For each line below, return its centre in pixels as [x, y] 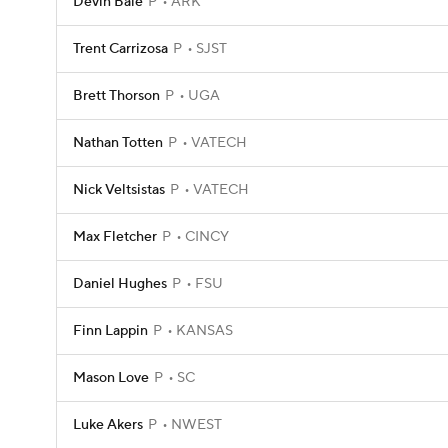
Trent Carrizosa [120, 49]
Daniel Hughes [120, 284]
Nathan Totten [118, 143]
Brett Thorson [116, 96]
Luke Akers [108, 425]
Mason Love [111, 378]
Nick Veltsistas [119, 190]
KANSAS [203, 331]
